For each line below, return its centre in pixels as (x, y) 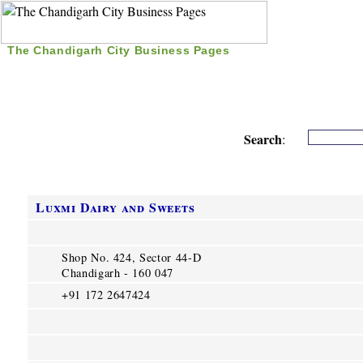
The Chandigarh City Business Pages (119, 50)
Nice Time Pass (276, 68)
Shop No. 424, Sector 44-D (132, 257)
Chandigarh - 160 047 (117, 273)
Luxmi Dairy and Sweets (115, 207)
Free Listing (170, 68)
